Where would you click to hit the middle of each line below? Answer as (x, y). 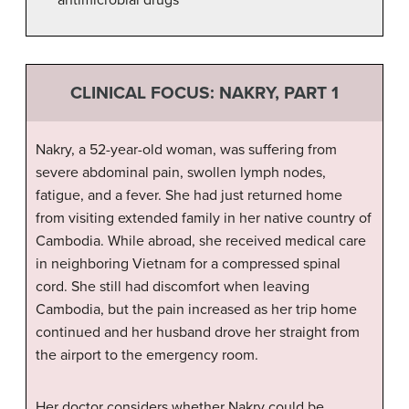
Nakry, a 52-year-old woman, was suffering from (186, 150)
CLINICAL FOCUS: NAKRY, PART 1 (204, 92)
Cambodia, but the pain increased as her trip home (196, 310)
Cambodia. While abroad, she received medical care (201, 241)
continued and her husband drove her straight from (198, 333)
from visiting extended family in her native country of (204, 219)
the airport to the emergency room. (147, 356)
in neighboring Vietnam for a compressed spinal (188, 264)
